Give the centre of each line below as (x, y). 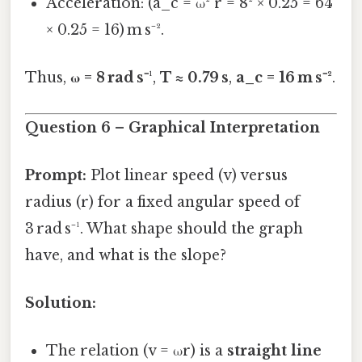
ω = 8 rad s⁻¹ (112, 78)
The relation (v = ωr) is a (137, 351)
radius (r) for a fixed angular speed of (162, 202)
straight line (275, 351)
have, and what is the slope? (126, 255)
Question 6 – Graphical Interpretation (173, 127)
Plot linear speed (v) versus (187, 175)
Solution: (61, 303)
